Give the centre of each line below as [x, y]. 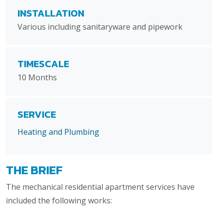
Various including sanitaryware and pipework [100, 27]
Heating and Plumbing [58, 132]
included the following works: [60, 201]
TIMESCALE [43, 64]
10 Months [37, 78]
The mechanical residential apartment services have [100, 187]
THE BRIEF [34, 170]
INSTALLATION [51, 13]
